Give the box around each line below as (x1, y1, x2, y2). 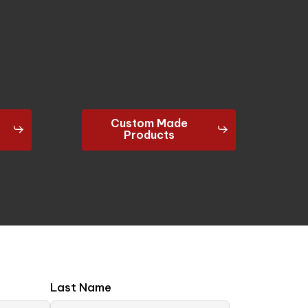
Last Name (49, 280, 111, 296)
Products (123, 127, 175, 142)
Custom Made (110, 115, 188, 130)
